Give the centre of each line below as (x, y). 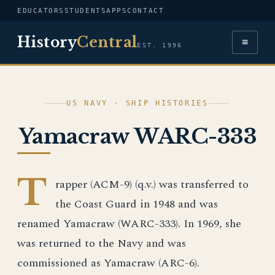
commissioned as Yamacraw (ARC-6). (108, 263)
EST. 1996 (160, 45)
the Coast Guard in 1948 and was (137, 204)
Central (107, 42)
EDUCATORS (41, 10)
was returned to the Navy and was (102, 243)
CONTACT (146, 10)
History (47, 42)
